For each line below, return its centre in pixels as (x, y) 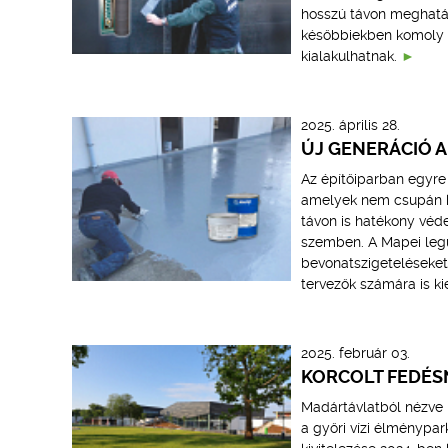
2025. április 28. (350, 125)
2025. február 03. (355, 353)
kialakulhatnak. (348, 56)
